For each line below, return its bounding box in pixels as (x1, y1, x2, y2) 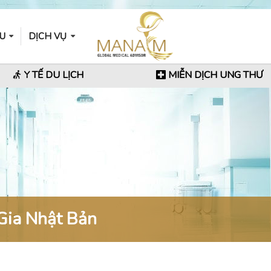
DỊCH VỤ (28, 30, 67, 42)
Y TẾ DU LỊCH (22, 68, 84, 82)
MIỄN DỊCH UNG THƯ (166, 68, 264, 82)
